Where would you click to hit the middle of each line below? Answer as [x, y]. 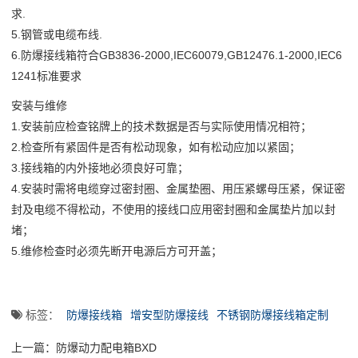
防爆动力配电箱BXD [106, 347]
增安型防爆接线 [169, 314]
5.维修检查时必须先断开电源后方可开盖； [117, 251]
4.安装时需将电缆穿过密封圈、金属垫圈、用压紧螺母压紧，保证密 [178, 188]
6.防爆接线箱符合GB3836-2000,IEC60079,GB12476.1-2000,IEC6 [177, 56]
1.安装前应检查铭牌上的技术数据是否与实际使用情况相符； [161, 126]
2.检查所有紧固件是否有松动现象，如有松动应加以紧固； [156, 147]
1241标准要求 [46, 76]
